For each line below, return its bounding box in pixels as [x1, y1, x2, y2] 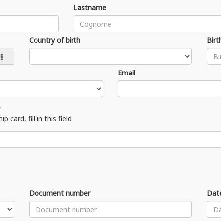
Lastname [74, 3, 107, 12]
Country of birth [29, 36, 81, 45]
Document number [29, 188, 91, 198]
